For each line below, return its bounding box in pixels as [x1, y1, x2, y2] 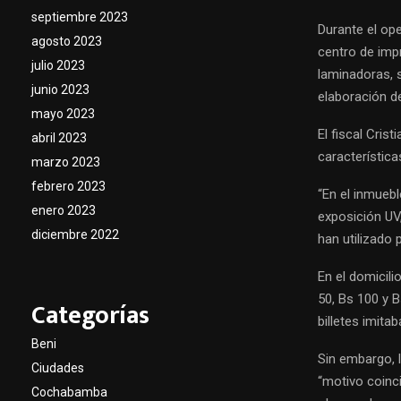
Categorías [31, 294, 149, 337]
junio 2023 [31, 82, 90, 97]
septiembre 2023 [31, 10, 128, 24]
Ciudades [31, 361, 84, 375]
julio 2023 [31, 58, 85, 73]
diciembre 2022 [31, 227, 119, 242]
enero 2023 [31, 203, 96, 218]
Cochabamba [31, 385, 107, 399]
